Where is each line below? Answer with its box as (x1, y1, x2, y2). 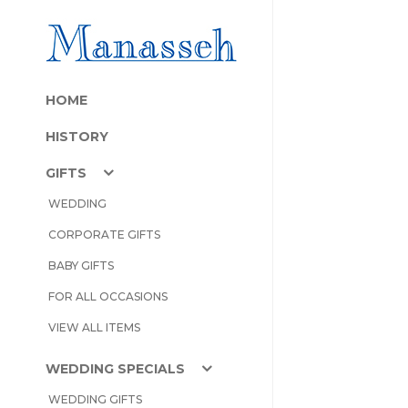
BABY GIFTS (48, 259, 114, 272)
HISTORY (46, 128, 108, 145)
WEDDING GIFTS (48, 393, 142, 406)
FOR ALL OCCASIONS (48, 290, 168, 303)
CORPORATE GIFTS (48, 228, 160, 241)
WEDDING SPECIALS (46, 361, 185, 377)
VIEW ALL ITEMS (48, 321, 140, 334)
